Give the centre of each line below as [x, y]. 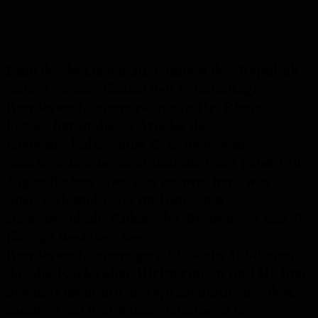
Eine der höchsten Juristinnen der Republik [152, 70]
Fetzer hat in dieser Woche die [108, 126]
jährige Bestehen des [75, 236]
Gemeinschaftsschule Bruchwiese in [125, 144]
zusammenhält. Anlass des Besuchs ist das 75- [159, 218]
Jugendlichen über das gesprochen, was [138, 181]
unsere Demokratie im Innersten [115, 199]
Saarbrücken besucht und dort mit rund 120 [153, 163]
